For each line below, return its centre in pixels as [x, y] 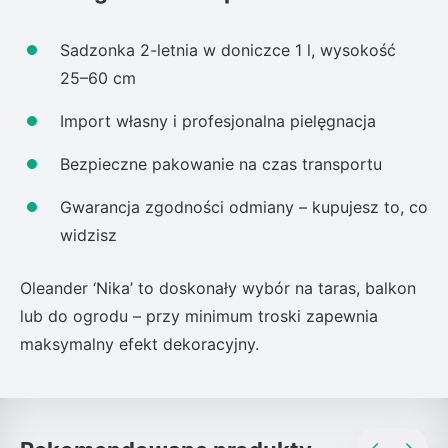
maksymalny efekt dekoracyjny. [139, 344]
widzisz [88, 235]
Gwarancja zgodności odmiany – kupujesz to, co [244, 207]
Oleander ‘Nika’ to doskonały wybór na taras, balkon [218, 288]
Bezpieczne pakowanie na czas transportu [221, 164]
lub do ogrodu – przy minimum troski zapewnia [199, 316]
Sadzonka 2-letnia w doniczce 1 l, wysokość [228, 50]
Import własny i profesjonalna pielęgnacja [218, 121]
